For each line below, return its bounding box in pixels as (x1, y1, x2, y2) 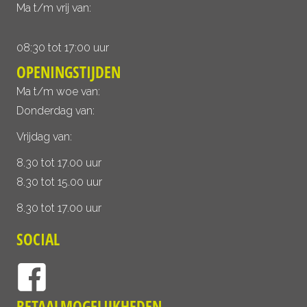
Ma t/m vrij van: (16, 1, 91, 15)
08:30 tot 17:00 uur (16, 41, 109, 55)
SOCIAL (16, 228, 60, 251)
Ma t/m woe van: (16, 85, 100, 99)
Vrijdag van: (16, 130, 72, 144)
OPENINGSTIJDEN (16, 61, 121, 84)
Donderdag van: (16, 104, 95, 118)
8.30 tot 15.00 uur (16, 175, 102, 189)
